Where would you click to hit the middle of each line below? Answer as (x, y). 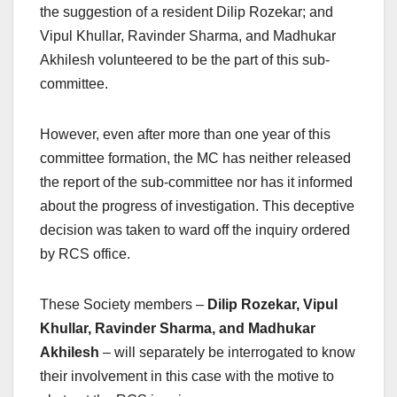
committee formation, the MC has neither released (195, 159)
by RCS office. (85, 254)
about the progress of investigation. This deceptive (197, 206)
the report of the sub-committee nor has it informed (196, 183)
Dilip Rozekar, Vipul (272, 305)
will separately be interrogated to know (235, 353)
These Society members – (124, 305)
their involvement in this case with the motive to (187, 377)
